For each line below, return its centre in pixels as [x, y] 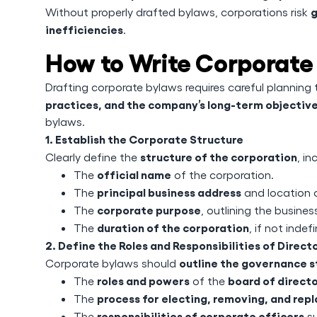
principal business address [169, 192]
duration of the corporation [173, 227]
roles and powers [143, 280]
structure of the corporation [219, 156]
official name [134, 174]
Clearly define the [93, 157]
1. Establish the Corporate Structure [144, 139]
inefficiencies [84, 29]
